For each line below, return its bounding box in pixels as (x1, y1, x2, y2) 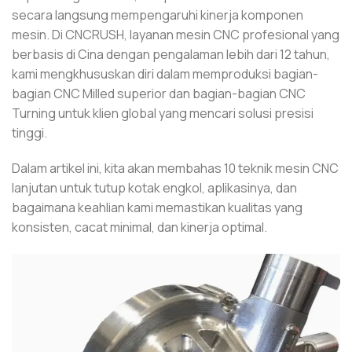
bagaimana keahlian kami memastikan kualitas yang (12, 199, 302, 217)
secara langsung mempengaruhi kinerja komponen (12, 5, 303, 24)
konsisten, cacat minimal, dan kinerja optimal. (12, 218, 267, 236)
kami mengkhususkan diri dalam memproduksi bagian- (12, 64, 318, 82)
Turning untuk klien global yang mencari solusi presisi (12, 104, 313, 122)
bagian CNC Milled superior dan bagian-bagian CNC (12, 84, 306, 102)
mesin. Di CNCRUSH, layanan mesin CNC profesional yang (12, 25, 339, 43)
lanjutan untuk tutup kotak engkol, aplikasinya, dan (12, 179, 297, 197)
